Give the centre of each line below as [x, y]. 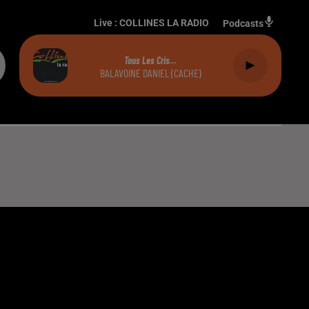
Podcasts [243, 23]
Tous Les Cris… [150, 60]
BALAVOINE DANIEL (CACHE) [150, 72]
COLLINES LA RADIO [164, 23]
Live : [107, 23]
